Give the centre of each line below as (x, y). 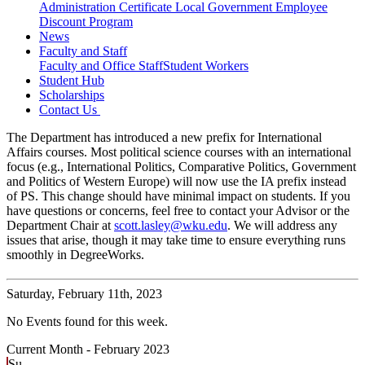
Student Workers (206, 66)
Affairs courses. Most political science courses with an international (179, 152)
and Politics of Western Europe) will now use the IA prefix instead (176, 182)
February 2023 (132, 350)
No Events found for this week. (87, 322)
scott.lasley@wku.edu (171, 226)
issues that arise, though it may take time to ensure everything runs (176, 240)
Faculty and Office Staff (101, 66)
